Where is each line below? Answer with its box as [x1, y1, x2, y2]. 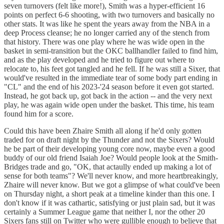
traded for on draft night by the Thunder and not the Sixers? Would [4, 135, 214, 144]
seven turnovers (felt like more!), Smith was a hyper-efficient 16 [4, 1, 205, 10]
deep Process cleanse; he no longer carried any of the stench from [4, 28, 209, 37]
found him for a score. [4, 109, 75, 118]
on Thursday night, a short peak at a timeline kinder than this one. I [4, 189, 214, 198]
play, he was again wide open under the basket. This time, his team [4, 100, 214, 109]
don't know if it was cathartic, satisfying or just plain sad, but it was [4, 198, 215, 207]
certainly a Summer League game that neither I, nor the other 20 [4, 207, 205, 216]
